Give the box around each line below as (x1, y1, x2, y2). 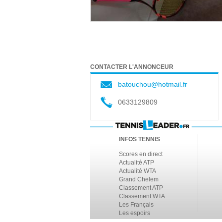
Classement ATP (119, 184, 163, 191)
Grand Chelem (119, 175, 159, 183)
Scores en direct (119, 150, 163, 158)
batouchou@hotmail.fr (118, 80, 187, 88)
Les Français (119, 201, 154, 208)
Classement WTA (119, 192, 165, 200)
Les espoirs (119, 209, 150, 217)
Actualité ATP (119, 159, 154, 166)
